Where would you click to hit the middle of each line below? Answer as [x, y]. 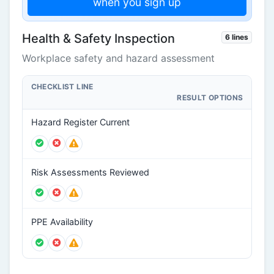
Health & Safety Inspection [98, 39]
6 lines [237, 37]
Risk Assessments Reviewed [90, 172]
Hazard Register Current [80, 122]
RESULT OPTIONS [210, 98]
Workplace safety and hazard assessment [118, 58]
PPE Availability [62, 221]
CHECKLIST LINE [62, 87]
